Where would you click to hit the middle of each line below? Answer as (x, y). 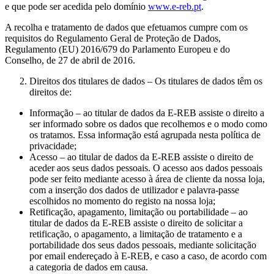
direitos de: (50, 92)
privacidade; (53, 146)
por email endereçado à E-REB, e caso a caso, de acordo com (148, 256)
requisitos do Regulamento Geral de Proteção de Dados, (113, 38)
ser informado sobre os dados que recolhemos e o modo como (148, 124)
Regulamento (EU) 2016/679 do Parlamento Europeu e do (117, 49)
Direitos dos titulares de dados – (92, 81)
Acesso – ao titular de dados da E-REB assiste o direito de (141, 157)
